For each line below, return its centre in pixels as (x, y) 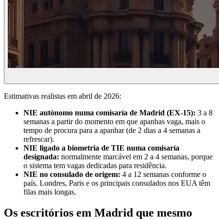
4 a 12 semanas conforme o (163, 174)
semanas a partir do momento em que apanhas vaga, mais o (114, 121)
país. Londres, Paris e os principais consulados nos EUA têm (117, 183)
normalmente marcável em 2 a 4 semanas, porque (136, 156)
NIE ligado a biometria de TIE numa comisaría (101, 148)
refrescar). (39, 139)
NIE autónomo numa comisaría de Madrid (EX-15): (109, 112)
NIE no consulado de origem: (72, 174)
